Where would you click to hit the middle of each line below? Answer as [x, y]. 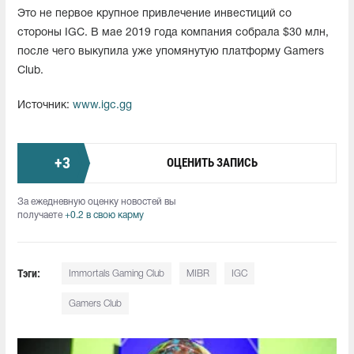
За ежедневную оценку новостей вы [96, 201]
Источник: [45, 105]
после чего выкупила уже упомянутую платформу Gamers [171, 51]
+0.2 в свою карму [104, 215]
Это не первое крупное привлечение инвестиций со [154, 13]
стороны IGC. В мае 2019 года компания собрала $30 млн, [173, 32]
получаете [41, 215]
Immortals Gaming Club [117, 273]
